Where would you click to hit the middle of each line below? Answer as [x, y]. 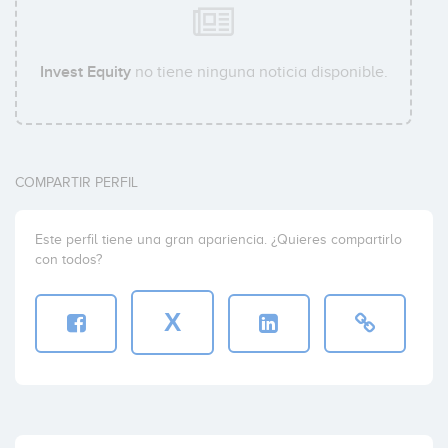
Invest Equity [85, 72]
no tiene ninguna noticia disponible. [259, 72]
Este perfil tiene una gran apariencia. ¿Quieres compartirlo [218, 240]
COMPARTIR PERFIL [76, 183]
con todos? [68, 260]
